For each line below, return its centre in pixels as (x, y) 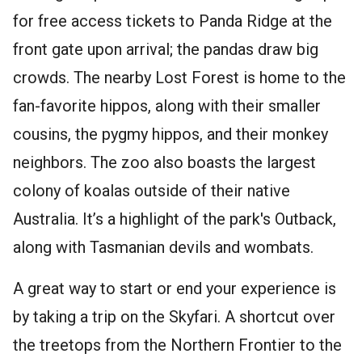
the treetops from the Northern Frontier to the (177, 345)
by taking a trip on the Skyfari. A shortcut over (174, 316)
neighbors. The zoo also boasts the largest (164, 162)
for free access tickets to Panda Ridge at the (173, 21)
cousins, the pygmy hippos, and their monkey (170, 134)
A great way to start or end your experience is (175, 288)
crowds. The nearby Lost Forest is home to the (179, 77)
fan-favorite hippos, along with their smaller (167, 105)
